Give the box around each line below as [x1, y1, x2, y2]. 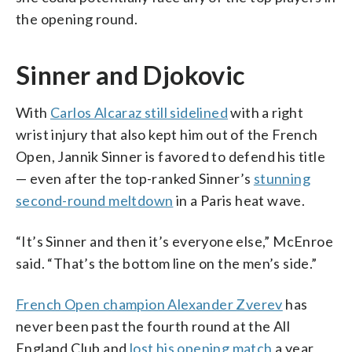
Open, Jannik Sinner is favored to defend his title [16, 147, 325, 165]
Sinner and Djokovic [16, 59, 245, 90]
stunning [253, 169, 311, 187]
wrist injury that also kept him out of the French [16, 125, 318, 143]
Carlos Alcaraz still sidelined [50, 103, 228, 121]
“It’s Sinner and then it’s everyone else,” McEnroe [16, 232, 333, 250]
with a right [228, 103, 304, 121]
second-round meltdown [16, 191, 174, 209]
